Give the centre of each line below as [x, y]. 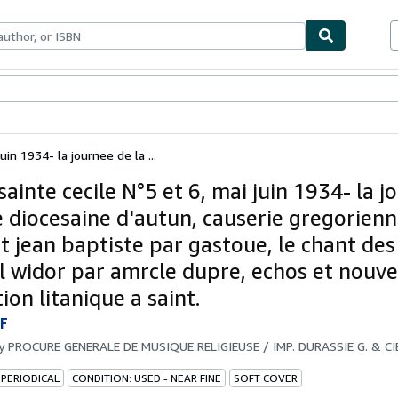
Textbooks [52, 89]
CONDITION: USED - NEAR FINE [147, 378]
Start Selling [157, 89]
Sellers [102, 89]
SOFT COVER [266, 378]
